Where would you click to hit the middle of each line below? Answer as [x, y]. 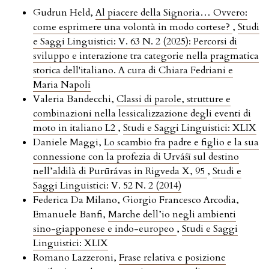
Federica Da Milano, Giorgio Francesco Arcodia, [136, 200]
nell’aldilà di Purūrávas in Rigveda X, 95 [120, 171]
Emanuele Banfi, [71, 215]
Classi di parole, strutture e [174, 99]
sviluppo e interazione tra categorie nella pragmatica [146, 56]
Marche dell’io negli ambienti [172, 215]
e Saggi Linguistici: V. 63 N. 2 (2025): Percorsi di [135, 42]
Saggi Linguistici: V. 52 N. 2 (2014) [107, 186]
